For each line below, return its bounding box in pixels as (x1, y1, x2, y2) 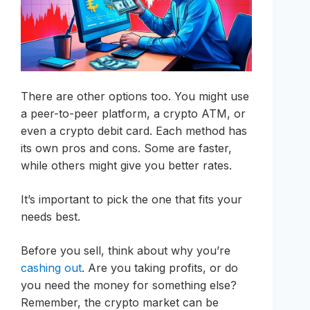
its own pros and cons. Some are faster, (21, 140, 232, 155)
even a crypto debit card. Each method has (21, 123, 247, 138)
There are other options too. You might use (21, 89, 249, 103)
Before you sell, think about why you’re (21, 243, 230, 257)
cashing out (21, 260, 82, 275)
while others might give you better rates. (21, 158, 232, 172)
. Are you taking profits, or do (82, 260, 238, 275)
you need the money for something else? (21, 277, 237, 292)
